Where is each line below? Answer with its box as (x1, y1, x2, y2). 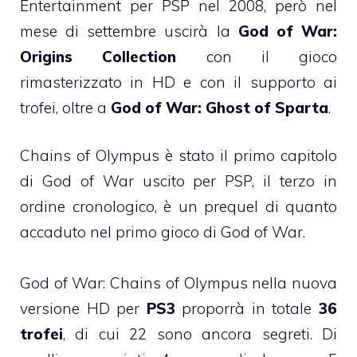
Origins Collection (20, 46, 177, 66)
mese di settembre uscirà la (20, 21, 238, 41)
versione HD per (20, 299, 147, 319)
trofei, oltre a (20, 97, 111, 117)
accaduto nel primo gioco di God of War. (20, 222, 305, 242)
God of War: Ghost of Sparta (111, 97, 328, 117)
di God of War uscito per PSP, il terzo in (20, 171, 337, 191)
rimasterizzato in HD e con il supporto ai (20, 72, 337, 92)
